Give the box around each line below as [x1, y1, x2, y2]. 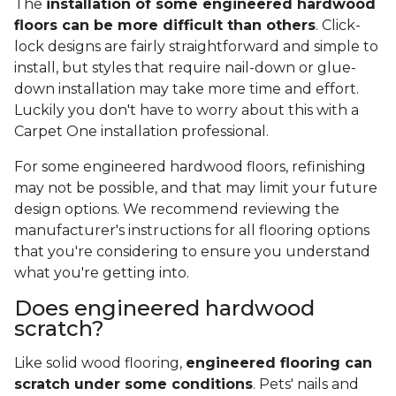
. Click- [316, 17, 361, 34]
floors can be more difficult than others [14, 17, 316, 34]
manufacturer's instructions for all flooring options [14, 222, 369, 240]
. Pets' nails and [253, 376, 359, 393]
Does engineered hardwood [14, 295, 315, 322]
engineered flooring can [186, 354, 372, 372]
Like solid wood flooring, [14, 354, 186, 372]
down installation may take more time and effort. [14, 80, 359, 98]
